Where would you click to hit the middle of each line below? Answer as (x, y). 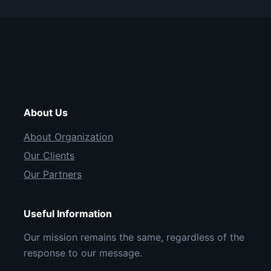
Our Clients (49, 155)
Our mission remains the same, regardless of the (134, 237)
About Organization (69, 136)
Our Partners (53, 174)
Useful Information (68, 213)
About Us (46, 113)
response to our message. (83, 253)
